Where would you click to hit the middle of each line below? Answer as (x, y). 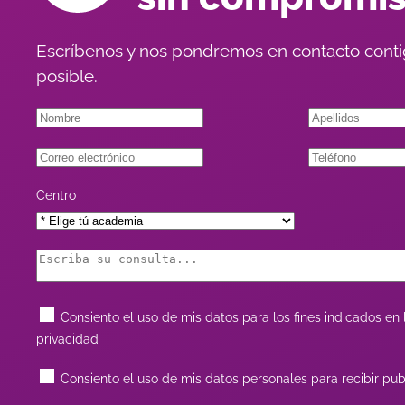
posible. (67, 75)
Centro (56, 195)
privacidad (67, 339)
